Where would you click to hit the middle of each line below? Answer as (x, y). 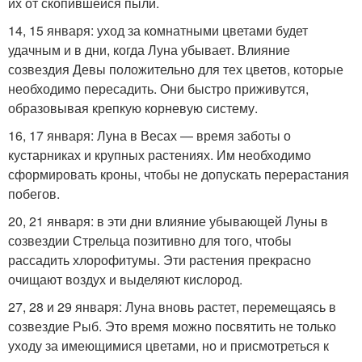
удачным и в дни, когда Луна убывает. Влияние (149, 49)
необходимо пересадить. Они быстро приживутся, (158, 88)
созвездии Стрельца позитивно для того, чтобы (150, 240)
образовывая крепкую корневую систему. (133, 107)
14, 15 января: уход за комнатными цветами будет (158, 30)
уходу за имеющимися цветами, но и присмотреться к (168, 345)
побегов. (34, 193)
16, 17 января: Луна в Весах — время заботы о (149, 135)
